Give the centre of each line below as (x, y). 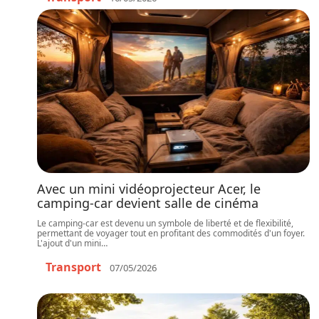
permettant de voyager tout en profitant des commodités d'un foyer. (171, 233)
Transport (73, 267)
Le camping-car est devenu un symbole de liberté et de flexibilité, (165, 223)
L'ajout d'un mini (69, 243)
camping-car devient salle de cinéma (148, 203)
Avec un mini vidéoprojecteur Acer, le (149, 189)
